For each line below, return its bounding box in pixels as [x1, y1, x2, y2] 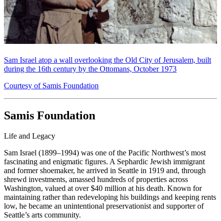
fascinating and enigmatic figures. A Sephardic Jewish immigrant [4, 157, 205, 166]
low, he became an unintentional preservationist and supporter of [4, 202, 204, 211]
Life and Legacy [4, 132, 55, 141]
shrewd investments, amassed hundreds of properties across [4, 175, 188, 184]
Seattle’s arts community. [4, 211, 81, 220]
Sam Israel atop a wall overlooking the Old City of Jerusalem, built [4, 55, 211, 64]
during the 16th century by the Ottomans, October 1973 [4, 64, 177, 73]
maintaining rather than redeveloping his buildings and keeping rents [4, 193, 216, 202]
